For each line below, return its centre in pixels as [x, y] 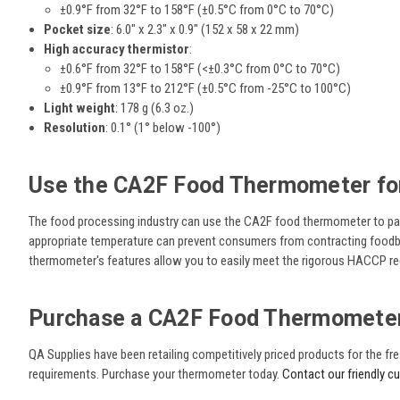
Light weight [80, 108]
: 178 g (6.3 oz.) [155, 108]
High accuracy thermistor [117, 50]
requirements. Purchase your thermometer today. [155, 375]
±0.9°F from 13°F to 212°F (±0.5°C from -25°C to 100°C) [206, 89]
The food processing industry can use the [136, 222]
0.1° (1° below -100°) [165, 128]
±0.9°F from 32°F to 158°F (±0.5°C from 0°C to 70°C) [197, 10]
